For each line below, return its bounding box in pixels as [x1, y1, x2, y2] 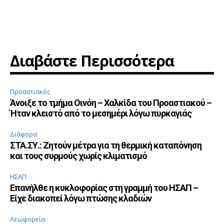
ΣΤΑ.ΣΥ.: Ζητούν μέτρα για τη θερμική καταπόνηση [10, 140, 201, 151]
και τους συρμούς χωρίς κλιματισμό [10, 150, 147, 161]
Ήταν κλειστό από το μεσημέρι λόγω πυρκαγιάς [10, 108, 191, 119]
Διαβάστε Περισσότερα [10, 50, 174, 71]
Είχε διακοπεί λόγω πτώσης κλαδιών [10, 193, 151, 204]
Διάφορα [10, 129, 37, 139]
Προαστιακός [10, 87, 50, 96]
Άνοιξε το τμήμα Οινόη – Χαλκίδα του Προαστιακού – [10, 97, 211, 108]
